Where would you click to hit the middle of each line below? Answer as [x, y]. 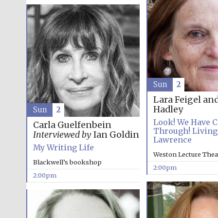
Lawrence [172, 140]
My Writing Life [63, 147]
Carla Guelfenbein [72, 125]
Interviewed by [62, 135]
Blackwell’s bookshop [67, 162]
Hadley [168, 109]
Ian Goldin [115, 135]
